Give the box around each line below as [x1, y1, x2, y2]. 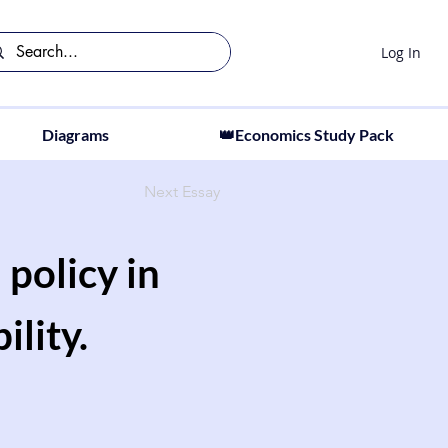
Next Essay [144, 182, 220, 201]
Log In [380, 42, 421, 62]
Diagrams [41, 125, 109, 144]
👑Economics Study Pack [218, 125, 394, 144]
